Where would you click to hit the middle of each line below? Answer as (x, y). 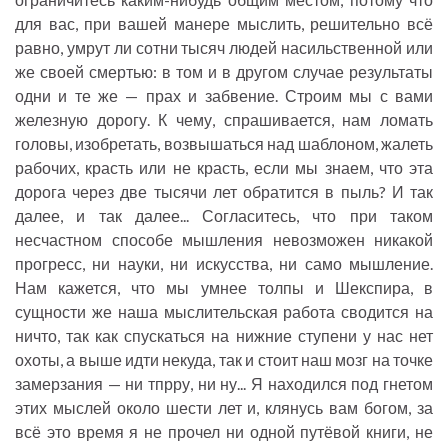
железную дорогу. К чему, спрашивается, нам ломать (224, 120)
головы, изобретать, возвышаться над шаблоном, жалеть (224, 144)
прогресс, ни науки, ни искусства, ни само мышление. (224, 264)
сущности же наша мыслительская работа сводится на (224, 312)
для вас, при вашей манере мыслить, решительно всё (224, 24)
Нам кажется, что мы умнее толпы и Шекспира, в (224, 288)
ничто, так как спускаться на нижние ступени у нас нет (224, 336)
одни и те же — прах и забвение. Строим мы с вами (224, 96)
